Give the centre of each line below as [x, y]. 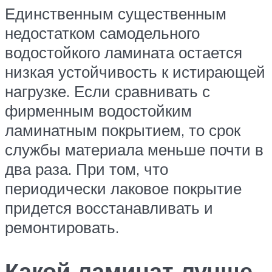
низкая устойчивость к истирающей [135, 72]
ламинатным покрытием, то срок [123, 130]
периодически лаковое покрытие [123, 189]
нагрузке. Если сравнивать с [107, 91]
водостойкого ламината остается [124, 53]
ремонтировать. [62, 227]
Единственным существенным [116, 14]
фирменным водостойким [98, 111]
